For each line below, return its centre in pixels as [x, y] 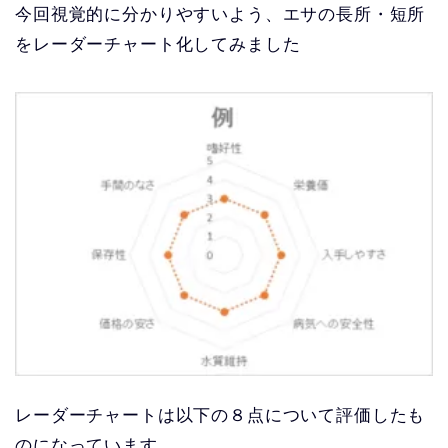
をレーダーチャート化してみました [158, 44]
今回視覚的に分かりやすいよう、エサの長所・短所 [220, 14]
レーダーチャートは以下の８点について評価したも [220, 416]
